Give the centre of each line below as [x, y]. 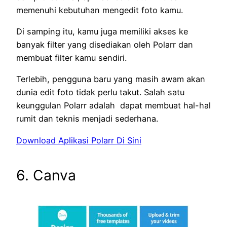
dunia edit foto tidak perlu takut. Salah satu [100, 92]
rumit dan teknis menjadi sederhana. [87, 119]
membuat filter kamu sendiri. [71, 58]
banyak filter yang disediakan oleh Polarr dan [105, 45]
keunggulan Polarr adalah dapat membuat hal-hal [113, 106]
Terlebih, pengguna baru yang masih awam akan [111, 79]
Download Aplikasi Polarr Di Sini [79, 140]
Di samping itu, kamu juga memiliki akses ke [102, 32]
